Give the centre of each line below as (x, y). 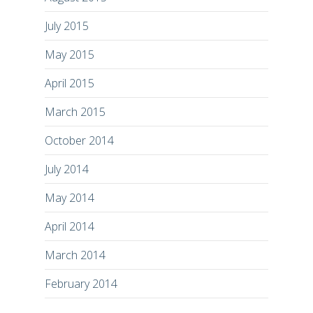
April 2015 (70, 83)
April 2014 (70, 226)
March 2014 (75, 255)
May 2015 (70, 54)
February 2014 (81, 283)
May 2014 (70, 197)
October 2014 (79, 140)
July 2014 (67, 169)
